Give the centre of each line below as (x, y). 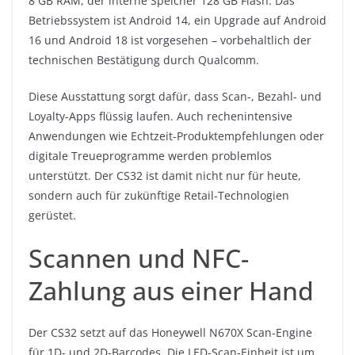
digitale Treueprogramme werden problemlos (150, 156)
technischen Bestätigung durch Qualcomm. (144, 60)
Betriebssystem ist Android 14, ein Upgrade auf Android (177, 21)
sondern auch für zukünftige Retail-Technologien (159, 196)
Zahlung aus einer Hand (171, 291)
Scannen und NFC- (139, 258)
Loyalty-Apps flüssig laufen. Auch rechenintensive (160, 116)
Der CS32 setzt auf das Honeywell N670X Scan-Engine (170, 333)
